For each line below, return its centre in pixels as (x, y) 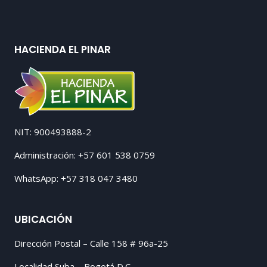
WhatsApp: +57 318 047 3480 (76, 178)
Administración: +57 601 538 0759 (85, 155)
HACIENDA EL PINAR (63, 50)
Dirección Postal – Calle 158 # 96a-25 (91, 243)
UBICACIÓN (43, 219)
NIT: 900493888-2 (53, 131)
